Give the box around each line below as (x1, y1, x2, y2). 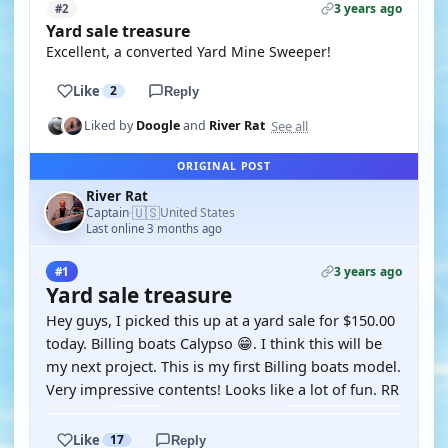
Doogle (136, 117, 180, 134)
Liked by (84, 117, 136, 134)
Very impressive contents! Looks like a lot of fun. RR (46, 379, 399, 399)
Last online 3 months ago (86, 221, 222, 236)
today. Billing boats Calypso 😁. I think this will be (46, 333, 382, 353)
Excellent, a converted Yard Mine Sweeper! (46, 42, 331, 61)
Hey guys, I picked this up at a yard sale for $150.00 (46, 310, 395, 330)
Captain (86, 203, 129, 221)
